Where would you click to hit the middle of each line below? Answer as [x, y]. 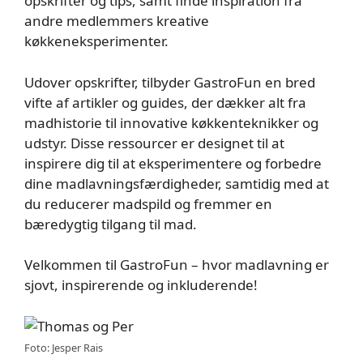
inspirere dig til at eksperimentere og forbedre [173, 163]
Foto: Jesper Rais [64, 347]
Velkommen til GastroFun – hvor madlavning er [177, 265]
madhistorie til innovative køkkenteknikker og [171, 122]
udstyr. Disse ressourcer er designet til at [154, 143]
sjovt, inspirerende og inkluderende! [141, 285]
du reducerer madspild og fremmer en [148, 203]
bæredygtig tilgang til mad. [111, 224]
